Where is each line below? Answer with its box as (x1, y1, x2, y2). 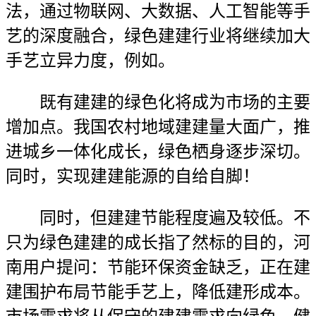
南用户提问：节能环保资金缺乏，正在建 (6, 258, 310, 276)
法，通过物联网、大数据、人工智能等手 (6, 2, 310, 20)
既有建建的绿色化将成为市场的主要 (6, 93, 310, 111)
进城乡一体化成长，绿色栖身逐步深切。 (6, 142, 310, 161)
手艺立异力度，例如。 (6, 51, 175, 70)
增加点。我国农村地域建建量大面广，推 (6, 118, 310, 136)
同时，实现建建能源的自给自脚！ (6, 167, 260, 186)
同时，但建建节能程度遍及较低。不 (6, 209, 310, 227)
